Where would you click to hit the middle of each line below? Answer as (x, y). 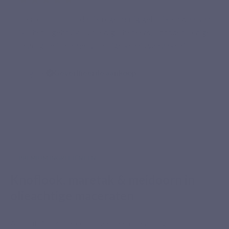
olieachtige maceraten (72, 196)
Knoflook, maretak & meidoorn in (102, 180)
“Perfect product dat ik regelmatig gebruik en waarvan (114, 19)
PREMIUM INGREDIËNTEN (57, 158)
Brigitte (32, 73)
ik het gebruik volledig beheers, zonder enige (114, 32)
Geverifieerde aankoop (95, 73)
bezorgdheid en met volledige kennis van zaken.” (102, 45)
